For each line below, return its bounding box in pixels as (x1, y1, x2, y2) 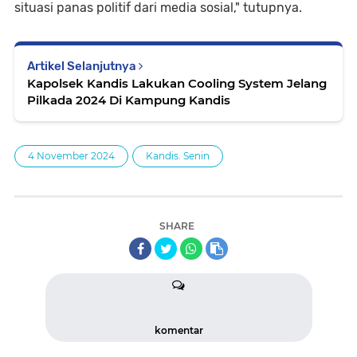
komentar (154, 324, 203, 336)
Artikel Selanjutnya (27, 58, 139, 73)
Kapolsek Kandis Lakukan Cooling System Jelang (27, 75, 327, 91)
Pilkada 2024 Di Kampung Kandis (27, 92, 230, 108)
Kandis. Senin (146, 149, 210, 162)
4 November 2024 (28, 149, 115, 162)
